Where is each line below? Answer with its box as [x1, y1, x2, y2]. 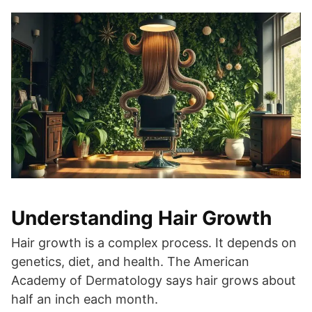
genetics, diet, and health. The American [11, 253, 249, 269]
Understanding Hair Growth [11, 205, 272, 230]
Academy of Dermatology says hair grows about [11, 272, 296, 288]
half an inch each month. [11, 291, 158, 306]
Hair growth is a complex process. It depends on [11, 235, 297, 250]
